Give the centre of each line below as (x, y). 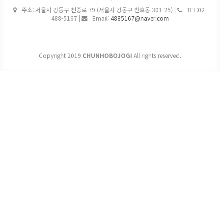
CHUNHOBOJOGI (107, 55)
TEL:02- (196, 10)
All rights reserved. (157, 55)
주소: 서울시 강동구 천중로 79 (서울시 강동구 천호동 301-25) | (99, 10)
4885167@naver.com (140, 18)
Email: (101, 18)
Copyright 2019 (61, 55)
